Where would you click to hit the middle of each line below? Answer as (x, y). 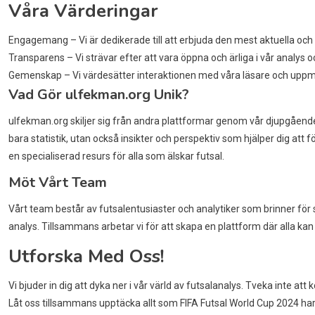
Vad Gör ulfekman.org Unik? (99, 95)
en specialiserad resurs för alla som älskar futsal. (116, 156)
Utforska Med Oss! (86, 257)
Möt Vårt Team (58, 183)
